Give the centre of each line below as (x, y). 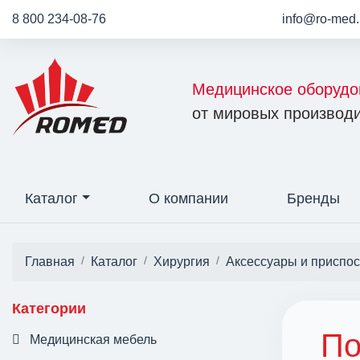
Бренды (314, 198)
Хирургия (182, 262)
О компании (189, 198)
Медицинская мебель (93, 340)
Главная (50, 262)
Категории (49, 309)
